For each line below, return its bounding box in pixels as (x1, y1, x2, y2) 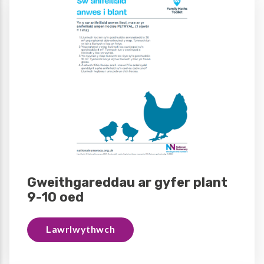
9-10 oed (27, 189, 84, 206)
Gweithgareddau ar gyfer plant (27, 174, 227, 191)
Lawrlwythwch (46, 223, 115, 235)
